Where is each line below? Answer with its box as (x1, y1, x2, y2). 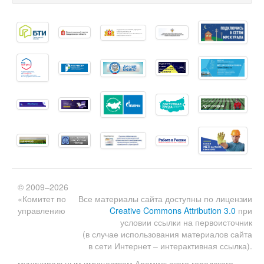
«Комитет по (18, 193, 66, 205)
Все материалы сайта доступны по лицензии (78, 193, 252, 205)
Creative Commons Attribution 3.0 (110, 204, 236, 217)
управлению (18, 204, 65, 217)
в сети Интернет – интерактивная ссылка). (88, 240, 252, 252)
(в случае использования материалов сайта (82, 228, 252, 240)
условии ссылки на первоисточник (120, 216, 252, 229)
